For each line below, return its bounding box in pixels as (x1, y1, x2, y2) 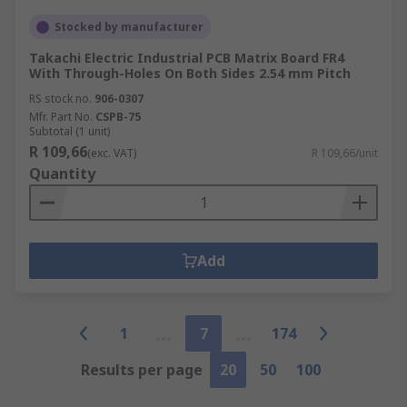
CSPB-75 (95, 109, 141, 124)
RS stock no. (29, 91, 92, 106)
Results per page (81, 360, 203, 380)
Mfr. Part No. (29, 109, 93, 124)
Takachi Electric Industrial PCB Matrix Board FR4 (29, 49, 344, 66)
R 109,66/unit (312, 145, 378, 161)
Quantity (29, 164, 95, 184)
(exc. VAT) (87, 145, 136, 161)
